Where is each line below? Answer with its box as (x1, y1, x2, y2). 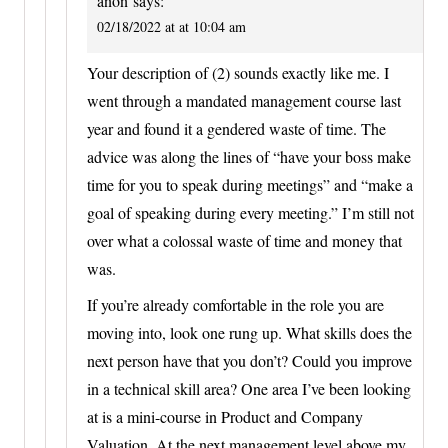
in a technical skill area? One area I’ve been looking (87, 377, 411, 399)
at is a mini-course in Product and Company (87, 405, 363, 427)
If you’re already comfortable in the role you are (87, 293, 384, 315)
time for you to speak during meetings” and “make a (87, 173, 413, 195)
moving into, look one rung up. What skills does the (87, 321, 412, 343)
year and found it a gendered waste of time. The (87, 117, 386, 139)
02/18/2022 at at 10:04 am (97, 17, 246, 37)
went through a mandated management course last (87, 89, 401, 111)
